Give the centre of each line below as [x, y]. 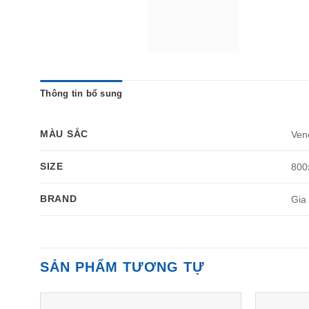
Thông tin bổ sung [81, 94]
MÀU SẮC [64, 134]
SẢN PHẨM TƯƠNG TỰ [122, 267]
